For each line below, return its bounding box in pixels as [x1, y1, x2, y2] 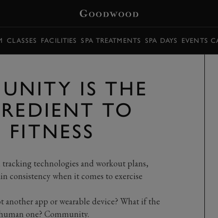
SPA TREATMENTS [81, 36, 142, 45]
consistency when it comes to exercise [7, 170, 143, 182]
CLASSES [7, 36, 37, 45]
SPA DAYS [145, 36, 178, 45]
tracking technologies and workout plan [2, 158, 143, 169]
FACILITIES [41, 36, 77, 45]
